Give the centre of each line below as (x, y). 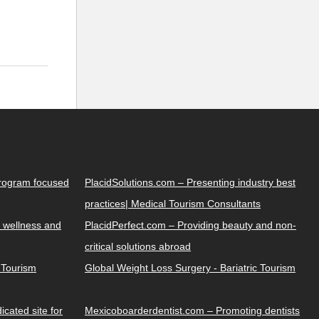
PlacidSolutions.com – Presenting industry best (190, 182)
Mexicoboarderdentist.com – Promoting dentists (192, 310)
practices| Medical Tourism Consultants (173, 203)
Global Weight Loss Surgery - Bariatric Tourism (190, 267)
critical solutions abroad (138, 246)
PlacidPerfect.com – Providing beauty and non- (190, 225)
